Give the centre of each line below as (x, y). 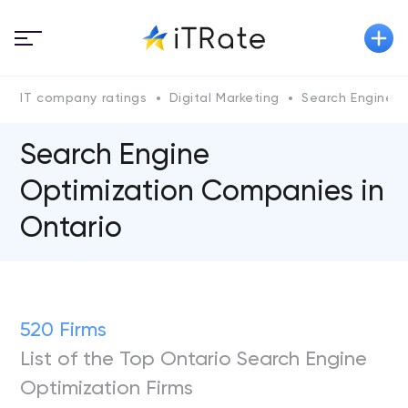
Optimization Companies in (203, 192)
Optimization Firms (107, 389)
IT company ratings (84, 98)
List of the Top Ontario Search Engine (194, 360)
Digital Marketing (224, 98)
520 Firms (64, 331)
